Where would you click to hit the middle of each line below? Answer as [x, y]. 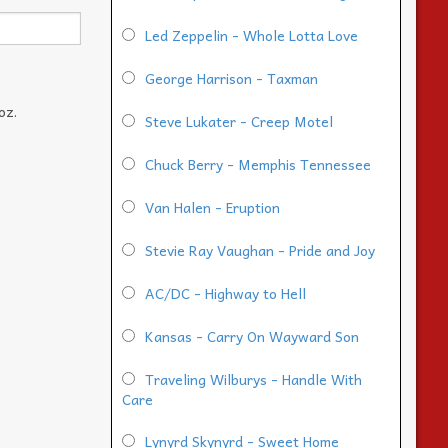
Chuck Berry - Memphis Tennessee [258, 164]
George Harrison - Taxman [231, 78]
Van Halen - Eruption [212, 207]
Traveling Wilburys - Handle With [253, 379]
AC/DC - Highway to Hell [225, 293]
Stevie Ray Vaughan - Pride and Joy [260, 250]
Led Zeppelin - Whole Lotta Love [251, 35]
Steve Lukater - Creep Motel [239, 121]
